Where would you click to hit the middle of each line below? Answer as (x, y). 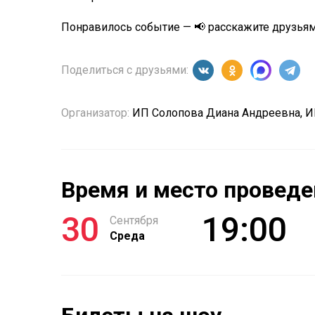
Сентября (134, 220)
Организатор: (95, 113)
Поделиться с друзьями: (126, 70)
